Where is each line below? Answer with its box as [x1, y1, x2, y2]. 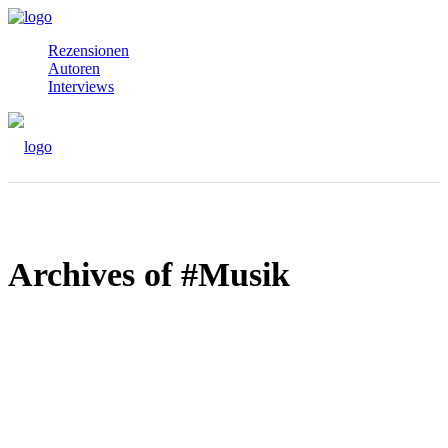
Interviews [48, 78, 114, 95]
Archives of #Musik [8, 255, 290, 293]
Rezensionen [48, 42, 129, 59]
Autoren [48, 60, 100, 77]
